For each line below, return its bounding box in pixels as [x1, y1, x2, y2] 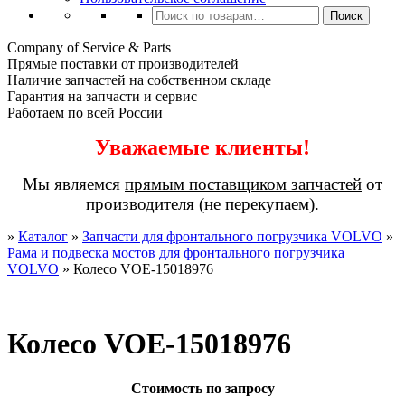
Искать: [151, 5, 198, 21]
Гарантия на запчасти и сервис [7, 89, 197, 104]
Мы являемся [23, 174, 125, 193]
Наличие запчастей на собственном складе [7, 72, 271, 88]
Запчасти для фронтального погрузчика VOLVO [82, 229, 382, 244]
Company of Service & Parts [7, 40, 171, 55]
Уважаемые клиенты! [95, 136, 310, 159]
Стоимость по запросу [130, 380, 275, 396]
